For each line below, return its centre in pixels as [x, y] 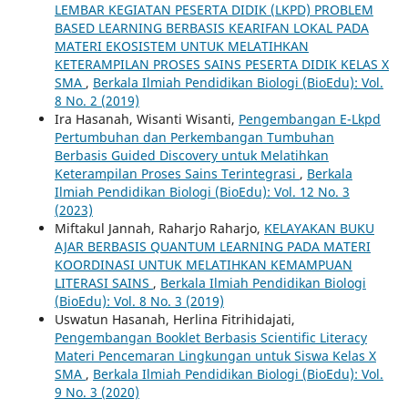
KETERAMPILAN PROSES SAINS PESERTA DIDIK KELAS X [221, 64]
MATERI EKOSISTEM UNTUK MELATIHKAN [181, 46]
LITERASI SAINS [103, 282]
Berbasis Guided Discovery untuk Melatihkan [191, 155]
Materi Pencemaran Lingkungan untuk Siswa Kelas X [215, 355]
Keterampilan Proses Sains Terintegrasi [177, 173]
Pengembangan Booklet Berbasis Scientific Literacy [210, 337]
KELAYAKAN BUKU [319, 228]
